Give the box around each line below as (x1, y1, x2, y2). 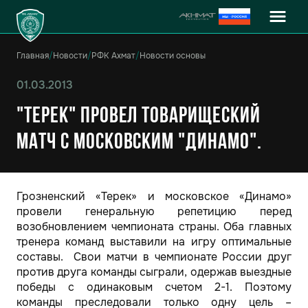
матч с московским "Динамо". (16, 132, 262, 154)
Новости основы (140, 50, 206, 61)
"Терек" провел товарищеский (16, 106, 261, 128)
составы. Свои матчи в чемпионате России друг (16, 250, 291, 264)
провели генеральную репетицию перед (16, 204, 291, 219)
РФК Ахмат (91, 50, 135, 61)
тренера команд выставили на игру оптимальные (16, 234, 291, 249)
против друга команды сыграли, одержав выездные (16, 265, 291, 279)
